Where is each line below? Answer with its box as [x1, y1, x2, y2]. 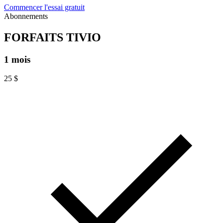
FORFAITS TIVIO [4, 30, 101, 44]
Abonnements [4, 11, 48, 20]
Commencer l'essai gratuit [4, 2, 85, 11]
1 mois [4, 54, 30, 65]
